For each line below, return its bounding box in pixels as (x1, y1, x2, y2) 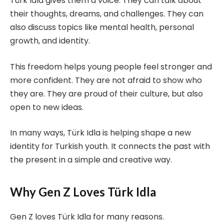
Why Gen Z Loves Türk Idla (10, 184, 156, 199)
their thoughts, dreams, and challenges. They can (10, 8, 203, 20)
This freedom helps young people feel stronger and (10, 60, 212, 72)
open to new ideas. (10, 101, 83, 113)
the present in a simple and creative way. (10, 154, 172, 166)
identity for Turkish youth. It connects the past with (10, 140, 210, 152)
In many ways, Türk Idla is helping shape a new (10, 127, 191, 139)
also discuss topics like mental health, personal (10, 21, 194, 33)
